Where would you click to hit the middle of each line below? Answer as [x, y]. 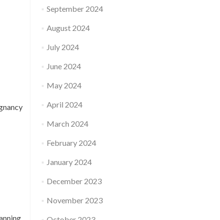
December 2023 [74, 181]
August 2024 [68, 28]
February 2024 [71, 143]
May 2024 [64, 85]
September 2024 [75, 9]
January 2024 [69, 162]
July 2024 [63, 47]
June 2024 [64, 66]
